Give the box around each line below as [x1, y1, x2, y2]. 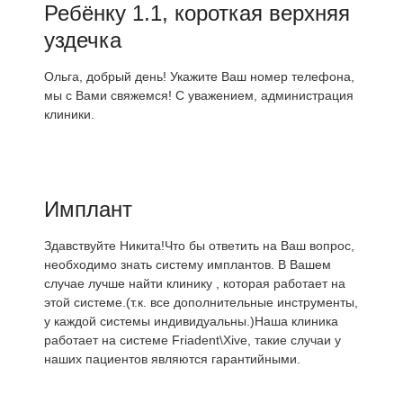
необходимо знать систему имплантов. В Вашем [44, 257, 331, 272]
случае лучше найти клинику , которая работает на [44, 276, 345, 291]
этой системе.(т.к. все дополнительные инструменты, [44, 295, 358, 309]
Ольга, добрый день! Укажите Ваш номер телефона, [44, 69, 354, 84]
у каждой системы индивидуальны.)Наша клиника [44, 314, 338, 328]
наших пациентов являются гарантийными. [44, 352, 300, 366]
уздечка [44, 28, 121, 52]
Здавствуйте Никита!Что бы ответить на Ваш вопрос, [44, 238, 354, 253]
